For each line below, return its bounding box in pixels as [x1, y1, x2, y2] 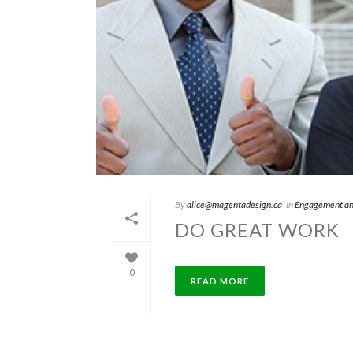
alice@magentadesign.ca [187, 199, 282, 211]
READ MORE [191, 276, 249, 287]
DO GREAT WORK [175, 218, 340, 242]
